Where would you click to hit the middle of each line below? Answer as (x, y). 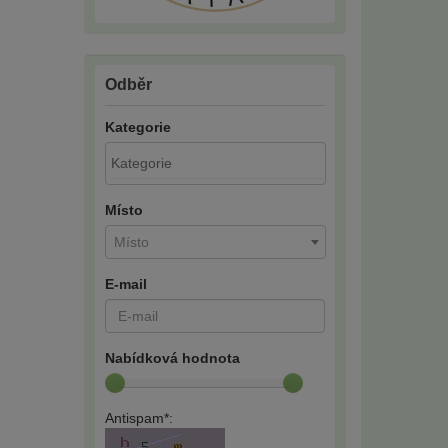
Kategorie (137, 126)
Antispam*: (138, 417)
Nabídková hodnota (172, 357)
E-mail (125, 283)
